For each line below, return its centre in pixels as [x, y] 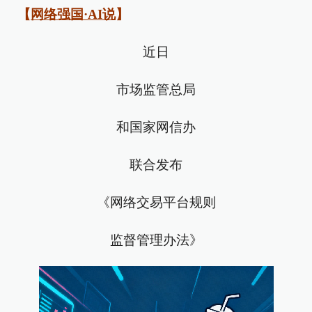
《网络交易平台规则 [156, 202]
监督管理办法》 [156, 240]
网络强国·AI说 [73, 14]
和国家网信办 [156, 127]
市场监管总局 [156, 89]
